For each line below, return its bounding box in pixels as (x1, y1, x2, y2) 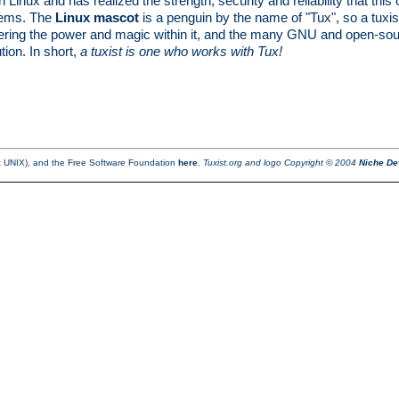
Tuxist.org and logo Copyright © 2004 (202, 158, 359, 168)
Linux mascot (54, 9, 139, 25)
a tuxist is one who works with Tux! (79, 43, 282, 59)
